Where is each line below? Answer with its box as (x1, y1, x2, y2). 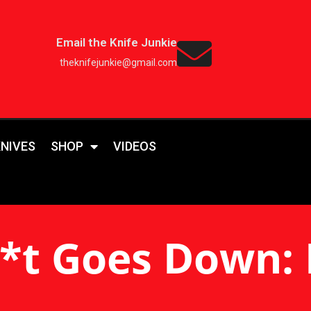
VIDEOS (113, 139, 156, 153)
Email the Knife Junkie (56, 35, 178, 49)
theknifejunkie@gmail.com (60, 57, 178, 68)
